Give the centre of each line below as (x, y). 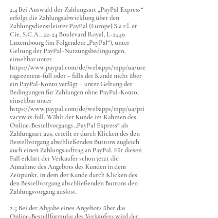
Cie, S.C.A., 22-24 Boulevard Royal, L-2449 (67, 34)
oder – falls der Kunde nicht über (97, 76)
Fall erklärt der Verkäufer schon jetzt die (64, 158)
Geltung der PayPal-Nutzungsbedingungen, (68, 51)
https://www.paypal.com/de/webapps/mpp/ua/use (78, 67)
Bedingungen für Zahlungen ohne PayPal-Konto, (74, 92)
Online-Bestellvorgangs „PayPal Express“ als (69, 125)
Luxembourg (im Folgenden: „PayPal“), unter (70, 43)
